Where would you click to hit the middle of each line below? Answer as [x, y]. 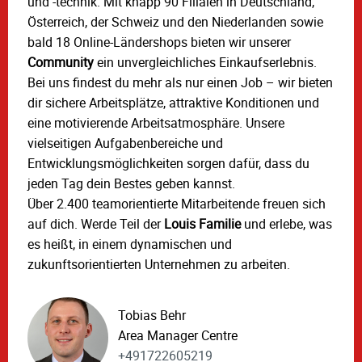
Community [62, 63]
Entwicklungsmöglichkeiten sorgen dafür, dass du [168, 164]
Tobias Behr [152, 315]
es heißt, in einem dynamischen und [130, 244]
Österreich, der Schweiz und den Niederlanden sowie [175, 22]
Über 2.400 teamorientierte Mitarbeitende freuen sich [177, 204]
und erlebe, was [286, 224]
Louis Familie [202, 224]
